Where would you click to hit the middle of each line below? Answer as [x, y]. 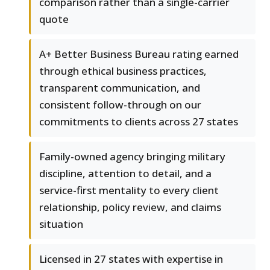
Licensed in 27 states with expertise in [131, 259]
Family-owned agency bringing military [132, 157]
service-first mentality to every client [129, 190]
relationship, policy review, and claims [130, 207]
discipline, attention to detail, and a [125, 174]
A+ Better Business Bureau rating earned [139, 54]
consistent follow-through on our [120, 105]
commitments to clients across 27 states [139, 122]
